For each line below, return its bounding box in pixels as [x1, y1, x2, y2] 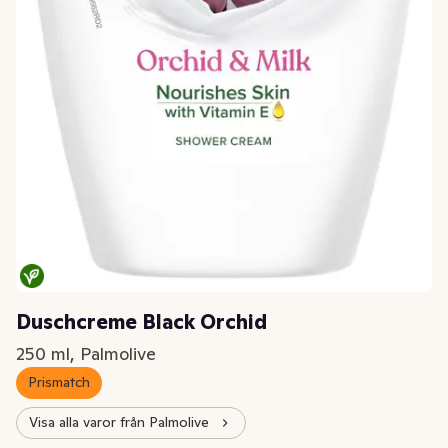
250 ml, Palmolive [16, 341, 156, 365]
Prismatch [28, 373, 90, 392]
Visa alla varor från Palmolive [29, 413, 209, 432]
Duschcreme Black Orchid [16, 308, 267, 335]
